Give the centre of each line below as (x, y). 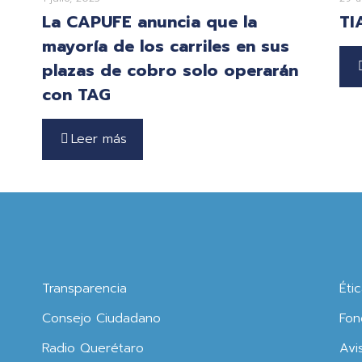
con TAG (77, 95)
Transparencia (85, 289)
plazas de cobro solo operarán (170, 71)
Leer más (99, 139)
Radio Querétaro (93, 349)
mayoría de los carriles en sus (166, 46)
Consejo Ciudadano (102, 319)
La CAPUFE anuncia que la (150, 22)
